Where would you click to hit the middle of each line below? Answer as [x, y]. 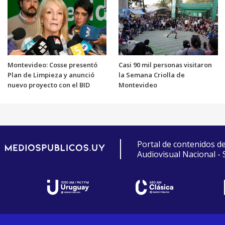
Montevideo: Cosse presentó [52, 65]
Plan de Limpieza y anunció [51, 75]
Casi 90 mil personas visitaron [165, 65]
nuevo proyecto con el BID [48, 85]
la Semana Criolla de [152, 75]
